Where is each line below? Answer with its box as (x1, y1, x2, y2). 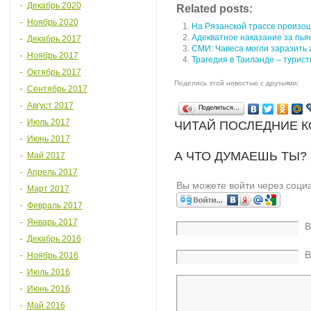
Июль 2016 (26, 267, 70, 277)
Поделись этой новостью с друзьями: (174, 79, 299, 87)
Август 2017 (26, 101, 74, 110)
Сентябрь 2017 (26, 84, 87, 94)
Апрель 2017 (26, 167, 78, 177)
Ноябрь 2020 (26, 17, 78, 27)
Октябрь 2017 (26, 67, 81, 77)
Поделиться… (198, 104, 239, 111)
